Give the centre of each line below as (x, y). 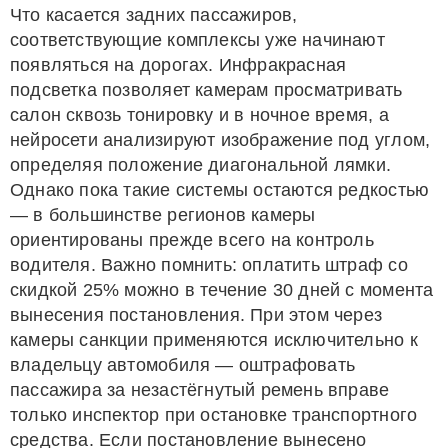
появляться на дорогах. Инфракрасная (178, 65)
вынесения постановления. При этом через (196, 315)
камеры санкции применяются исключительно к (214, 340)
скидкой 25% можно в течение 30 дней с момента (222, 290)
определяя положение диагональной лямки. (201, 165)
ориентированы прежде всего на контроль (192, 240)
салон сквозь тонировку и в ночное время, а (199, 115)
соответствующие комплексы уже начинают (197, 40)
